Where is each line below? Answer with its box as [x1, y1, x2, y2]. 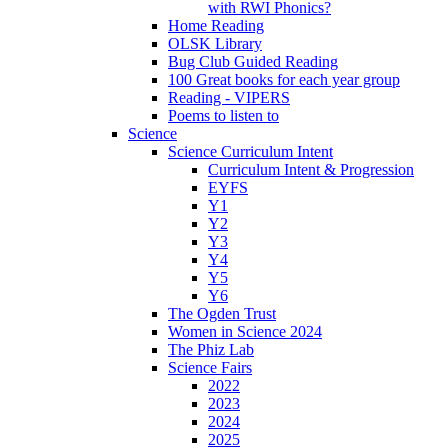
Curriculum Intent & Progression [208, 161, 414, 179]
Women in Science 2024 [168, 323, 322, 341]
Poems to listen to [168, 107, 279, 125]
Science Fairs [168, 359, 252, 377]
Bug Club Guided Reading [168, 53, 338, 71]
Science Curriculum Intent [168, 143, 333, 161]
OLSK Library [168, 35, 262, 53]
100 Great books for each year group [168, 71, 400, 89]
